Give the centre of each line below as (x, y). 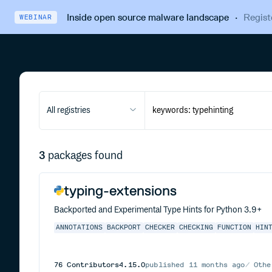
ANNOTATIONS (80, 228)
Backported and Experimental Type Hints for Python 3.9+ (158, 210)
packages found (85, 156)
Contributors (91, 265)
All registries (69, 110)
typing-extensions (120, 190)
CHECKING (196, 228)
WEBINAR (36, 17)
